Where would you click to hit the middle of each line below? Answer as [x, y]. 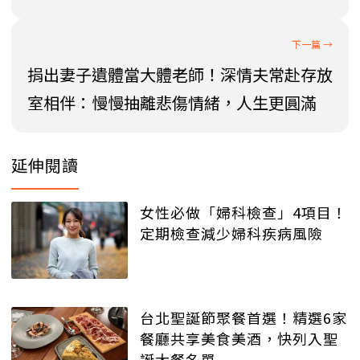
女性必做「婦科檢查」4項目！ [243, 212]
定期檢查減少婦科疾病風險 [231, 233]
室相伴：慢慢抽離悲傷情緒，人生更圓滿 [172, 102]
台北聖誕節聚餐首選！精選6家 [243, 318]
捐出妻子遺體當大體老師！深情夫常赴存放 [180, 74]
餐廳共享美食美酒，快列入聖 [239, 339]
